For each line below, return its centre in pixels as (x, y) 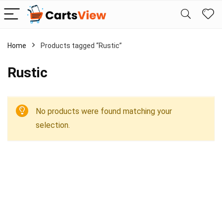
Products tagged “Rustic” (81, 46)
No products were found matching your (104, 111)
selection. (53, 125)
